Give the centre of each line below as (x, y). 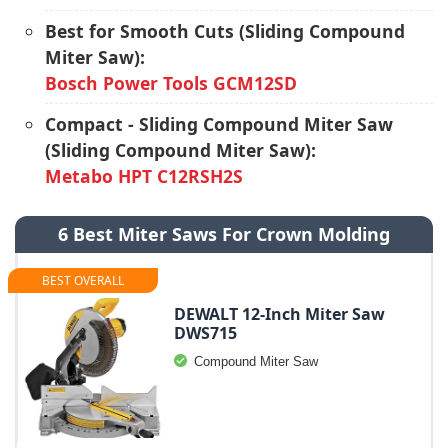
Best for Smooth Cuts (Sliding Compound (225, 31)
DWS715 (205, 333)
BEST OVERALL (83, 280)
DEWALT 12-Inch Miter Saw (279, 314)
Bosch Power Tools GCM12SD (171, 83)
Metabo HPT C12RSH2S (144, 176)
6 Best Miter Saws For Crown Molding (224, 234)
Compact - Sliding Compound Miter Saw (219, 124)
